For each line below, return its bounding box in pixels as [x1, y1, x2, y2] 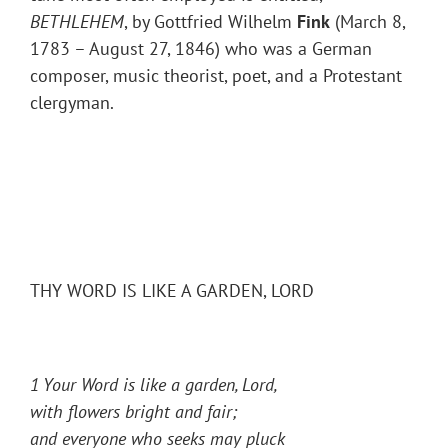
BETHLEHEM [30, 10, 124, 34]
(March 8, [330, 10, 405, 34]
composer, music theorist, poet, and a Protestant [30, 64, 402, 88]
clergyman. [30, 91, 114, 115]
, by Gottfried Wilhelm [124, 10, 297, 34]
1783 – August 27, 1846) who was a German [30, 37, 372, 61]
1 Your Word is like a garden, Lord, [30, 373, 278, 397]
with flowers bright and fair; [30, 400, 237, 424]
